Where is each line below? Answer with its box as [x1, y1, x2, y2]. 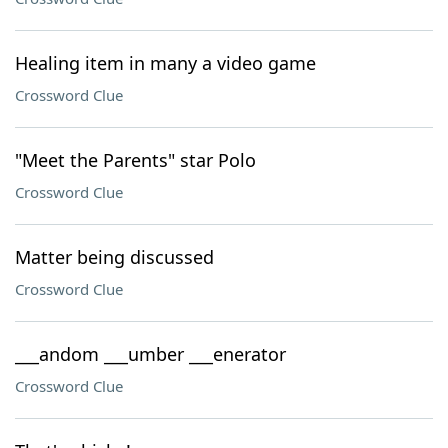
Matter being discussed [15, 245, 214, 269]
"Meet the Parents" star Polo [15, 148, 256, 172]
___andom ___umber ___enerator [15, 342, 286, 366]
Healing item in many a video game [15, 51, 316, 75]
